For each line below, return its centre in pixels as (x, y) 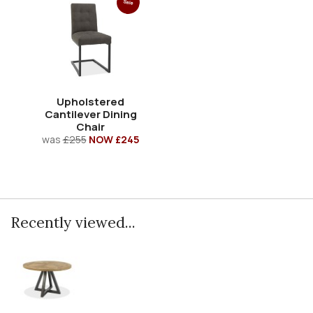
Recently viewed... (73, 222)
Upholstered (90, 101)
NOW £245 (114, 139)
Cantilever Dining (90, 114)
